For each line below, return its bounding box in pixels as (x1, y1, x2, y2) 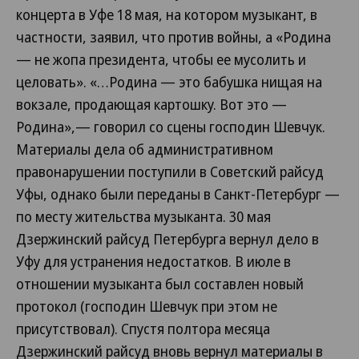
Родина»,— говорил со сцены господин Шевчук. (16, 117, 325, 136)
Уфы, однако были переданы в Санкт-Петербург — (16, 184, 340, 204)
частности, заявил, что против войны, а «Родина (16, 27, 331, 46)
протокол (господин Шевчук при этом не (16, 296, 277, 316)
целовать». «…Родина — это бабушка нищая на (16, 72, 322, 91)
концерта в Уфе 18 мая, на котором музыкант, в (16, 5, 317, 24)
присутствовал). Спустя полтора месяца (16, 319, 270, 338)
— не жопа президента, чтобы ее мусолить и (16, 50, 306, 69)
